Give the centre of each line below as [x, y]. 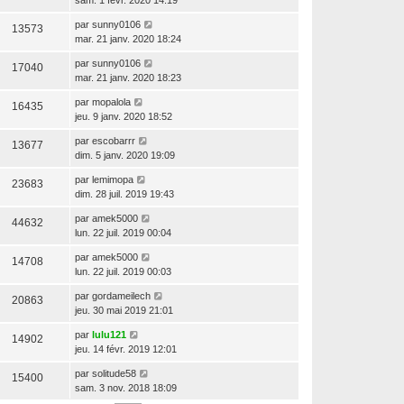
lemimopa [113, 179]
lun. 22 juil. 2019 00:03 [123, 271]
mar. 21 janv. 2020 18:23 [128, 77]
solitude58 [114, 373]
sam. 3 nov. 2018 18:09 [126, 387]
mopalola [111, 101]
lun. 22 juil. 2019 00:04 [123, 232]
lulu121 [109, 334]
